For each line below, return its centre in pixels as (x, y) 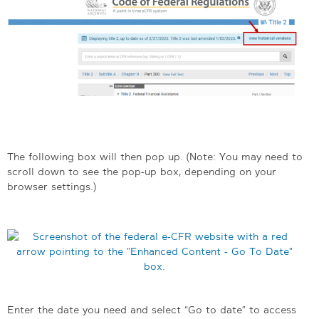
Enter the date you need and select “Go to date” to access (152, 309)
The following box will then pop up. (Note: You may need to (155, 156)
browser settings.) (52, 186)
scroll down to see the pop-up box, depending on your (142, 171)
